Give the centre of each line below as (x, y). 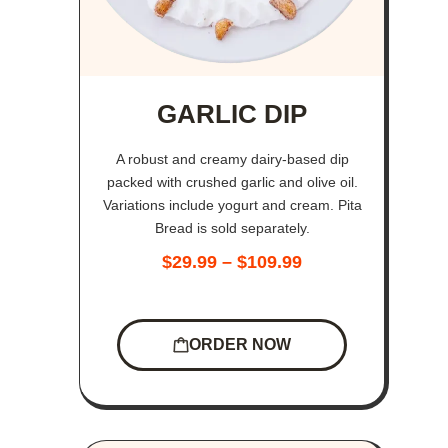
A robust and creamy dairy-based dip (232, 159)
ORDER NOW (240, 345)
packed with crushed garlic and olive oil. (232, 182)
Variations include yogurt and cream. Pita (232, 205)
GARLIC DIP (232, 114)
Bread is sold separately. (232, 228)
